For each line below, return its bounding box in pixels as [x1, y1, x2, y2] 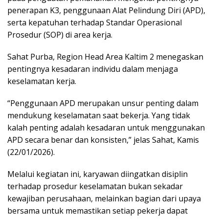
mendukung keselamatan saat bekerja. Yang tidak [7, 110, 190, 121]
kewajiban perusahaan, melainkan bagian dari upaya [7, 193, 201, 204]
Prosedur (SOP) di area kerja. [7, 29, 112, 41]
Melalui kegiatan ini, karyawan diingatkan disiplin [7, 169, 188, 180]
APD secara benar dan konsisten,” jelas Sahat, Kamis [7, 134, 199, 146]
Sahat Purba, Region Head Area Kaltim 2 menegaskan [7, 51, 203, 63]
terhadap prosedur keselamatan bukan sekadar [7, 181, 183, 192]
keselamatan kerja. [7, 76, 76, 87]
